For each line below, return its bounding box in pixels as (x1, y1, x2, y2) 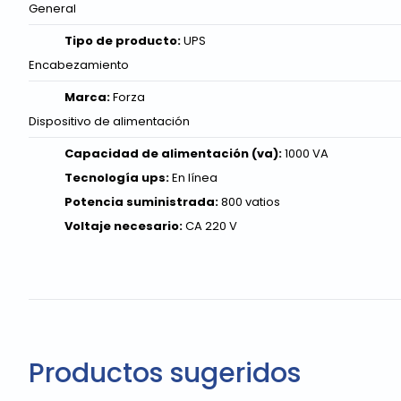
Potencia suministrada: (64, 192, 221, 210)
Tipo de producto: (64, 31, 183, 49)
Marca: (64, 88, 113, 106)
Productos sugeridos (29, 354, 301, 392)
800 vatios (221, 192, 280, 210)
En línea (172, 168, 218, 186)
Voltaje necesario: (64, 217, 185, 235)
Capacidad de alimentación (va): (64, 144, 285, 162)
